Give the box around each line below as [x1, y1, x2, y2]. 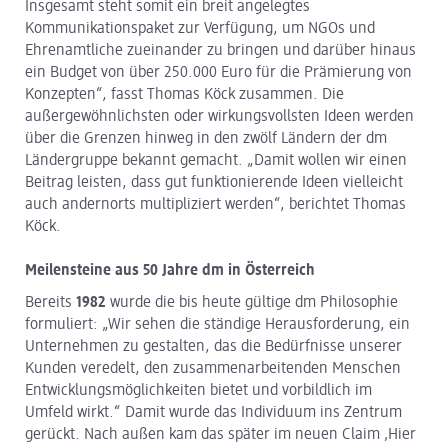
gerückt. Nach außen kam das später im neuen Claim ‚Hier [25, 427, 416, 444]
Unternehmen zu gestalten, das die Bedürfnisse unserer [25, 339, 402, 356]
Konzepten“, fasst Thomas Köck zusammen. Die [25, 87, 344, 104]
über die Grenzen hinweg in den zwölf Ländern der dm [25, 131, 387, 148]
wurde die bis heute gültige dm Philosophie [106, 295, 398, 312]
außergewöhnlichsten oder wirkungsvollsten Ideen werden [25, 109, 414, 126]
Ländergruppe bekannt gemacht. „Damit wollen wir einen [25, 153, 407, 170]
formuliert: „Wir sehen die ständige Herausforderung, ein [25, 317, 410, 334]
